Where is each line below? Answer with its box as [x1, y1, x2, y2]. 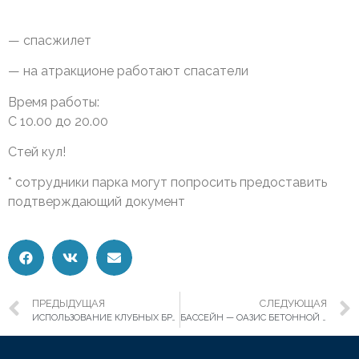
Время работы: [8, 94, 99, 110]
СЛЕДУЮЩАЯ [260, 296, 327, 309]
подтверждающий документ [8, 194, 185, 210]
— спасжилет [8, 32, 91, 48]
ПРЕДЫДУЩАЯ [32, 296, 105, 309]
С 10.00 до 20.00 [8, 113, 108, 129]
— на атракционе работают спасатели [8, 63, 248, 79]
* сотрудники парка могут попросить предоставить [8, 175, 327, 191]
